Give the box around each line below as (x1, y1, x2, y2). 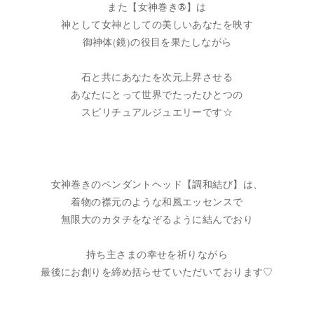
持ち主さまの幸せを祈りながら (86, 249, 228, 261)
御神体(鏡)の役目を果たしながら (82, 36, 232, 49)
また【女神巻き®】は (107, 1, 207, 14)
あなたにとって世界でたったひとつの (71, 89, 243, 102)
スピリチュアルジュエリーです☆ (81, 107, 233, 119)
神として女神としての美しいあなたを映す (61, 19, 253, 32)
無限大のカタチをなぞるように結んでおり (61, 214, 253, 226)
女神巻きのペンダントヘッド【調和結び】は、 (50, 179, 264, 191)
